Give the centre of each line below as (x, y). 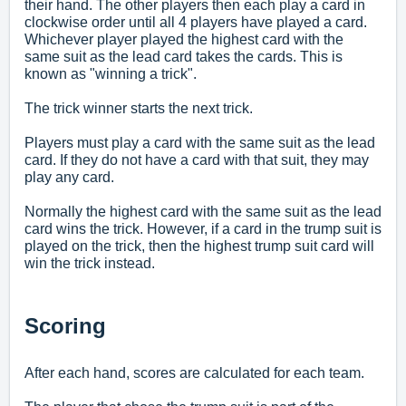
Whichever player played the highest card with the (184, 40)
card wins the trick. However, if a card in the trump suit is (203, 229)
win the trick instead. (90, 264)
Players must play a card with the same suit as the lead (200, 143)
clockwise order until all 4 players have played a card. (196, 23)
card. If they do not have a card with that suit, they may (197, 160)
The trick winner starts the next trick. (139, 109)
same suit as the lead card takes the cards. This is (184, 57)
